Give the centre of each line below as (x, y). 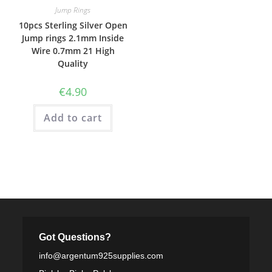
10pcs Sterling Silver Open (73, 25)
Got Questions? (75, 237)
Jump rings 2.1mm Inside (73, 38)
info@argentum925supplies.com (101, 256)
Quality (73, 63)
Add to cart (73, 118)
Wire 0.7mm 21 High (73, 51)
